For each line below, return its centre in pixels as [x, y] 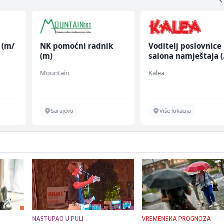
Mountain [54, 73]
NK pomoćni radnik [76, 46]
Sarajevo [62, 111]
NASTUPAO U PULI [58, 219]
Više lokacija [175, 111]
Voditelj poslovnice [185, 46]
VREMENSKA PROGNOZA [177, 219]
